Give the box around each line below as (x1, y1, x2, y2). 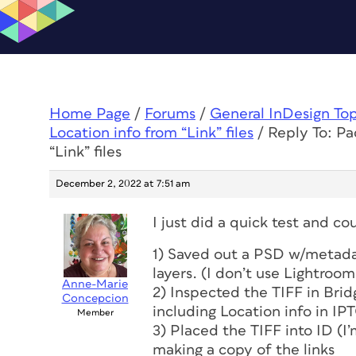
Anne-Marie (62, 278, 128, 290)
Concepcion (61, 292, 129, 304)
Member (76, 308, 114, 317)
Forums (145, 106, 195, 122)
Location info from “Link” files (49, 126, 253, 141)
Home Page (49, 106, 130, 122)
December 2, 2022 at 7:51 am (56, 179, 190, 189)
